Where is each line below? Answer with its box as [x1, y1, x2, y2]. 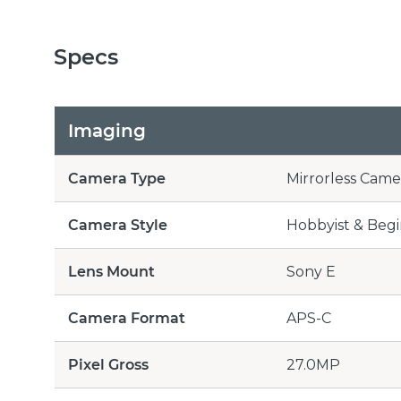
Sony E [286, 263, 336, 280]
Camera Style [68, 217, 167, 234]
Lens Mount [68, 263, 155, 280]
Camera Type [68, 170, 166, 187]
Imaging [68, 120, 146, 141]
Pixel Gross [68, 356, 149, 373]
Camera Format [68, 310, 185, 327]
